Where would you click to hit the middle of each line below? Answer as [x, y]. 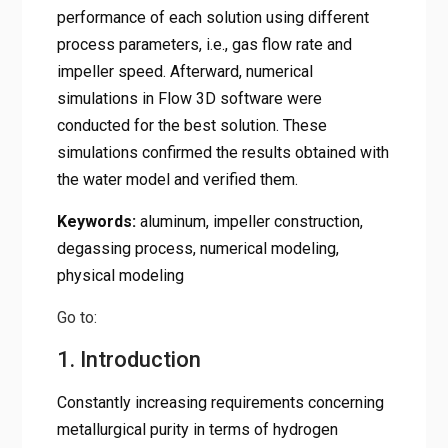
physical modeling [120, 275]
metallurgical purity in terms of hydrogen [197, 429]
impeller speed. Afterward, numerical [184, 71]
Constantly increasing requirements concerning [220, 402]
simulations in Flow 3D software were [189, 98]
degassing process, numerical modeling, [197, 248]
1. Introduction [128, 359]
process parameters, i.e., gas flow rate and [204, 44]
